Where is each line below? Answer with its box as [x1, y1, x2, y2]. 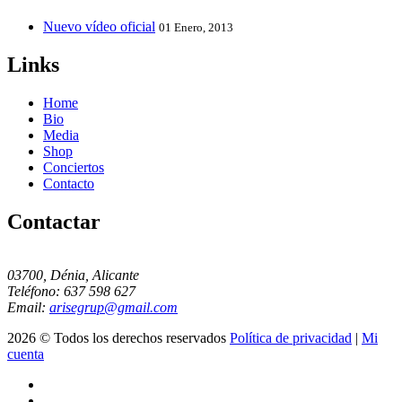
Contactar [7, 209, 100, 233]
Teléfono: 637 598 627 [7, 284, 135, 300]
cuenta [7, 346, 44, 363]
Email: [7, 300, 49, 316]
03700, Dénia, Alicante [7, 267, 139, 284]
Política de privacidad [230, 330, 352, 346]
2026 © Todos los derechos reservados [7, 330, 230, 346]
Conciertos [43, 159, 104, 175]
